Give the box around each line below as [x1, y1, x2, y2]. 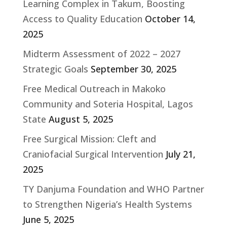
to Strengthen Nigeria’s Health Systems [22, 198, 192, 211]
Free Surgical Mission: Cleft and [22, 133, 156, 145]
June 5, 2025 [22, 213, 74, 226]
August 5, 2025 [48, 113, 113, 126]
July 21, [165, 148, 196, 161]
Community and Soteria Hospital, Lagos [22, 98, 193, 110]
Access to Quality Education [22, 13, 142, 25]
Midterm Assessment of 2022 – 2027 [22, 48, 180, 60]
